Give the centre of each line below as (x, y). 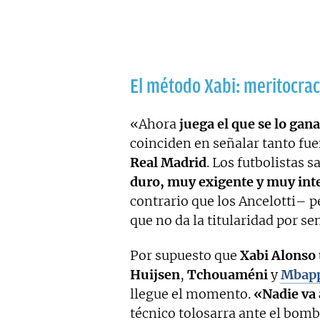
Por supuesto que (185, 256)
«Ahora (155, 124)
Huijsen (155, 275)
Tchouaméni (227, 275)
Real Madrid (168, 163)
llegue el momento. (192, 294)
